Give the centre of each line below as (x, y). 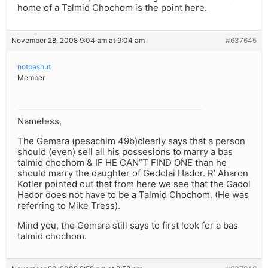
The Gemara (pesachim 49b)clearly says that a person (131, 141)
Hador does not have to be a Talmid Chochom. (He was (133, 195)
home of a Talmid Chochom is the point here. (112, 8)
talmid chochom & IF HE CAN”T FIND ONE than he (122, 163)
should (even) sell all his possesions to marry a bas (125, 152)
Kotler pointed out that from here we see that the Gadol (134, 184)
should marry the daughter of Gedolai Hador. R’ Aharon (133, 173)
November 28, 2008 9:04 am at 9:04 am (78, 41)
